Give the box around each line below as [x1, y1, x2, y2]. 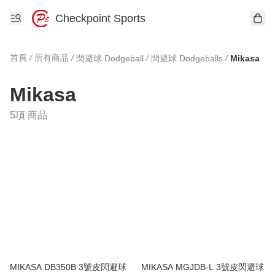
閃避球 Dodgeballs [151, 53, 223, 63]
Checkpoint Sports [55, 12, 145, 25]
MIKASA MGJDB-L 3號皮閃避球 [141, 261, 264, 272]
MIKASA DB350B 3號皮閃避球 [10, 261, 126, 272]
